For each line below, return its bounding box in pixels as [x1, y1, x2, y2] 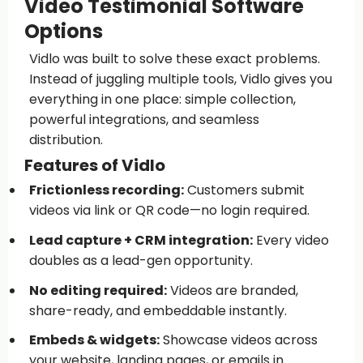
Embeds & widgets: [28, 331, 160, 350]
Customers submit [183, 181, 305, 200]
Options [24, 17, 103, 45]
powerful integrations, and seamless [28, 109, 259, 129]
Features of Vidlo [24, 153, 165, 177]
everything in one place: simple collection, [28, 89, 296, 109]
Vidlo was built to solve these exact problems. [28, 49, 320, 68]
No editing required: [28, 280, 167, 300]
